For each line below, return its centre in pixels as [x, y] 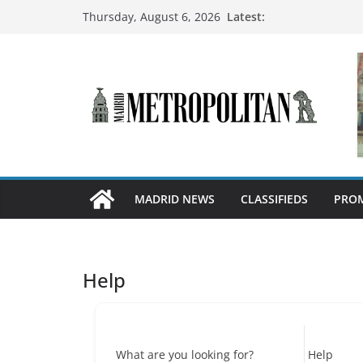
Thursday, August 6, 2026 [152, 17]
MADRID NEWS [175, 199]
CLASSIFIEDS [274, 199]
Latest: [246, 16]
